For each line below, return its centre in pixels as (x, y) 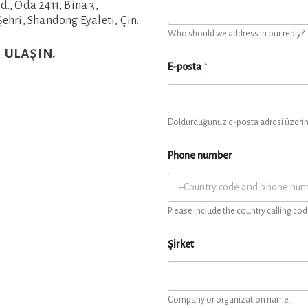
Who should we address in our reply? (236, 34)
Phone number (200, 155)
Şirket (181, 244)
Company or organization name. (229, 300)
